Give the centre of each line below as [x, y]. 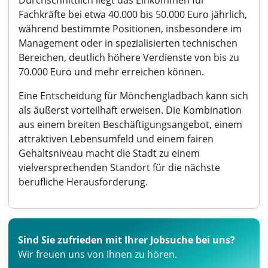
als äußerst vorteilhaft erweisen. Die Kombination [130, 110]
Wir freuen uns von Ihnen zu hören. [98, 254]
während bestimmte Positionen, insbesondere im [130, 29]
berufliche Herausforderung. [83, 182]
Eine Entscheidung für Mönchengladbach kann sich [133, 96]
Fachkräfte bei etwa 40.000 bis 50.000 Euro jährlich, [133, 14]
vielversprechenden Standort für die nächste [119, 167]
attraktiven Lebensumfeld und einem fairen [116, 139]
